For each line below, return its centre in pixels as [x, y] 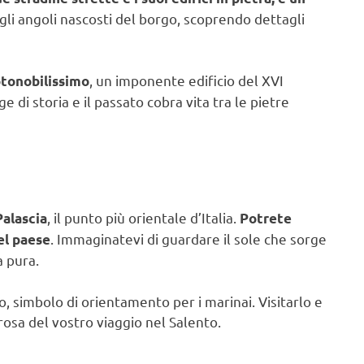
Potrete [266, 219]
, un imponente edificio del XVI [186, 80]
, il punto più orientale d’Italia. [143, 218]
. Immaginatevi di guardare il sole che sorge [188, 239]
